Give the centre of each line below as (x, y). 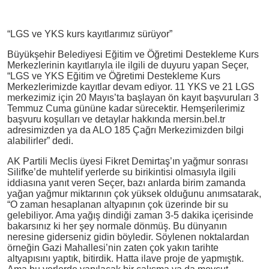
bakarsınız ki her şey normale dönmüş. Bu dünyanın (117, 226)
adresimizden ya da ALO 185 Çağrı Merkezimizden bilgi (125, 130)
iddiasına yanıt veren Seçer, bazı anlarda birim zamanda (126, 183)
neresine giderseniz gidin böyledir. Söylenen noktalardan (128, 237)
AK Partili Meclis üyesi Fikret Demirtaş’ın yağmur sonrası (127, 161)
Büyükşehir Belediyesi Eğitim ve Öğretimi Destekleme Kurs (133, 54)
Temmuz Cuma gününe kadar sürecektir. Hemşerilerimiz (126, 108)
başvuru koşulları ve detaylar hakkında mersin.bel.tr (116, 119)
